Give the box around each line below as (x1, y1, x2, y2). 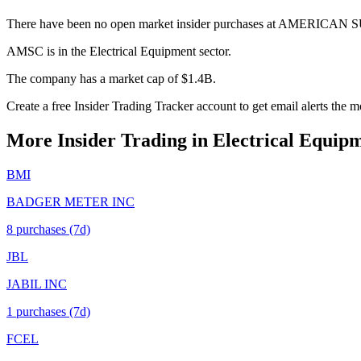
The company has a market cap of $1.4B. (6, 71, 216, 85)
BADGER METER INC (6, 194, 135, 209)
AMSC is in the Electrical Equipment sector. (6, 44, 231, 58)
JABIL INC (6, 276, 67, 291)
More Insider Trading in (6, 129, 213, 151)
